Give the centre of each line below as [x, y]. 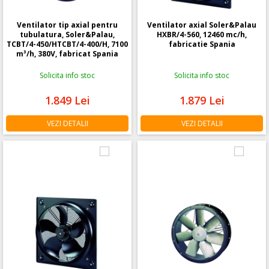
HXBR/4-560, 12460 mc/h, [202, 34]
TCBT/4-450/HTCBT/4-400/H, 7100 [67, 44]
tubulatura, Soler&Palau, [67, 34]
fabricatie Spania [202, 44]
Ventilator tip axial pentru [67, 25]
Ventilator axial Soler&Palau [202, 25]
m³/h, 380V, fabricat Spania [67, 53]
